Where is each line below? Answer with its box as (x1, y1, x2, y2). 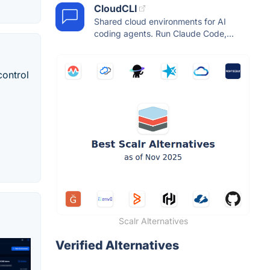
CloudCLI (94, 2, 137, 15)
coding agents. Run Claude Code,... (94, 28, 234, 39)
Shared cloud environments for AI (94, 16, 226, 27)
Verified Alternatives (55, 238, 179, 253)
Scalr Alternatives (118, 216, 188, 227)
